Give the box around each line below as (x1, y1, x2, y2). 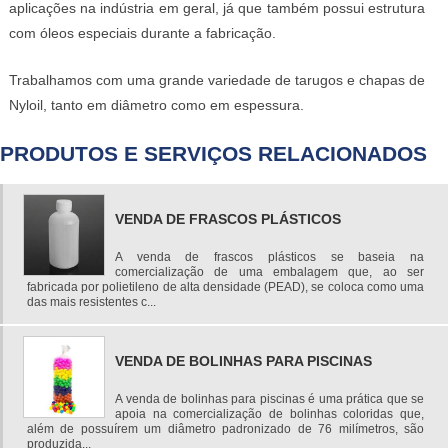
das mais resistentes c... (27, 294, 156, 309)
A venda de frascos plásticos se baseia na (115, 249, 424, 264)
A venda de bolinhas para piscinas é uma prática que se (115, 391, 424, 406)
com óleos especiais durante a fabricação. (9, 25, 276, 42)
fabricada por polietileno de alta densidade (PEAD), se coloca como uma (27, 279, 424, 294)
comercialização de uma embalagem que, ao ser (115, 264, 424, 279)
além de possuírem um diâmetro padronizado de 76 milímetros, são (27, 421, 424, 436)
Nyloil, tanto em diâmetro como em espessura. (9, 97, 304, 114)
